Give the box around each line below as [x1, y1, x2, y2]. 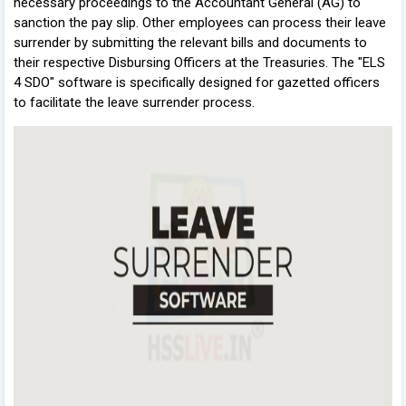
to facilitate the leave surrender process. [14, 93, 255, 111]
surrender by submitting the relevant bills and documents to [14, 34, 367, 51]
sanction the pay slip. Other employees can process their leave [14, 14, 386, 31]
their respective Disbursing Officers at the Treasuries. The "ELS [14, 53, 385, 71]
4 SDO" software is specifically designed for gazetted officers [14, 73, 380, 91]
